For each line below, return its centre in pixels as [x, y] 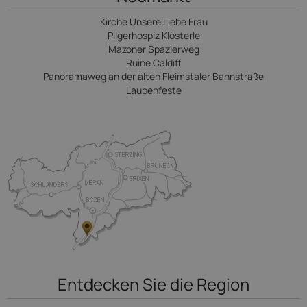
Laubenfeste [153, 90]
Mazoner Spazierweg [153, 49]
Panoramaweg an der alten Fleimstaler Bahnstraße [153, 76]
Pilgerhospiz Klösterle [153, 35]
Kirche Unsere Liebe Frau [153, 22]
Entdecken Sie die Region [153, 284]
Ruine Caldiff [153, 63]
